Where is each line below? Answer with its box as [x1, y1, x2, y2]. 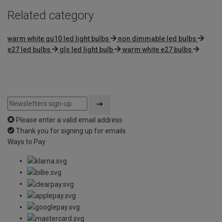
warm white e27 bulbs [122, 45, 192, 54]
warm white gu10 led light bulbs [7, 34, 109, 43]
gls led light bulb [59, 45, 113, 54]
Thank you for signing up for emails [16, 126, 126, 135]
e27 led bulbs [7, 45, 51, 54]
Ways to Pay [7, 137, 46, 146]
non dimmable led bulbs [118, 34, 197, 43]
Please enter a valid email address [16, 115, 122, 124]
